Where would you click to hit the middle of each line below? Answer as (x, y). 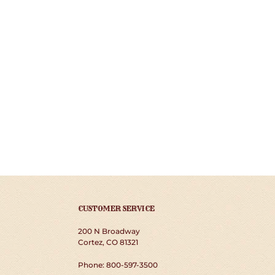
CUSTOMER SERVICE (116, 208)
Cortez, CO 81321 (108, 242)
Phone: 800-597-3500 (118, 265)
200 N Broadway (109, 231)
